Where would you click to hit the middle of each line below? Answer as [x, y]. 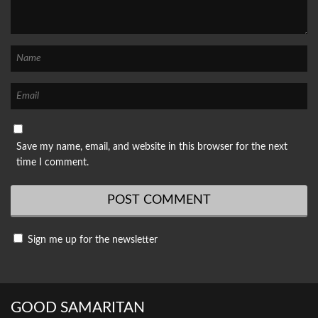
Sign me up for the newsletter [91, 240]
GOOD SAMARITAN [78, 308]
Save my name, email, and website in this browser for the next [152, 147]
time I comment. [53, 163]
